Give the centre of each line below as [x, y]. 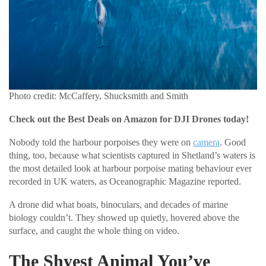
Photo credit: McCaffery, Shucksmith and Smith [99, 96]
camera [206, 142]
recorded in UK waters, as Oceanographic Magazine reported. [125, 182]
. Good [233, 142]
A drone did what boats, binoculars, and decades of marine [118, 205]
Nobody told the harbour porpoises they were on [101, 142]
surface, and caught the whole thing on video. [94, 231]
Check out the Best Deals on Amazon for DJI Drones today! [129, 119]
